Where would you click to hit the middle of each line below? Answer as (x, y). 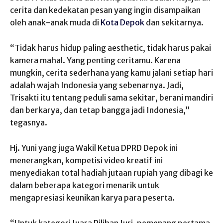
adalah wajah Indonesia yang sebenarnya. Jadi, (97, 85)
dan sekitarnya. (174, 22)
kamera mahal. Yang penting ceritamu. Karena (95, 60)
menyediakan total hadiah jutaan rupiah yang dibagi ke (111, 172)
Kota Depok (122, 22)
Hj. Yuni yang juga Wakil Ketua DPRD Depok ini (94, 148)
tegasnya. (29, 122)
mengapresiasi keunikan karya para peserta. (92, 197)
